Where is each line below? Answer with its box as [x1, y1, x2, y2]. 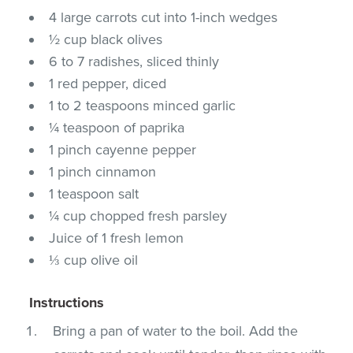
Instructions [29, 293, 105, 311]
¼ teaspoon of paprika [49, 118, 185, 136]
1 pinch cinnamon [49, 162, 157, 180]
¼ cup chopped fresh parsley [49, 206, 228, 225]
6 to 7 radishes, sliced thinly [49, 52, 220, 70]
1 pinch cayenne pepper [49, 140, 197, 158]
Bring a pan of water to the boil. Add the [53, 321, 299, 340]
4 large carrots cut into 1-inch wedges [49, 8, 278, 26]
